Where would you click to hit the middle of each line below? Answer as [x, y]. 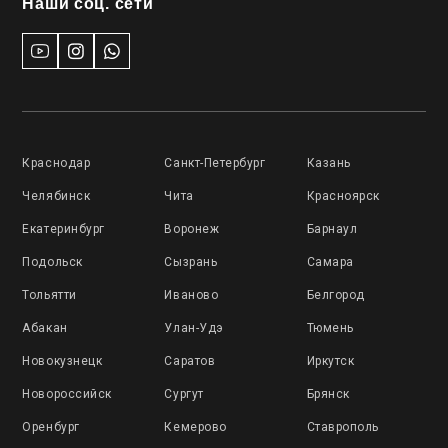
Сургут [184, 394]
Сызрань [191, 262]
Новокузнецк [62, 361]
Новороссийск [67, 394]
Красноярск [343, 196]
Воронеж [192, 229]
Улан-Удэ [194, 328]
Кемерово [195, 427]
